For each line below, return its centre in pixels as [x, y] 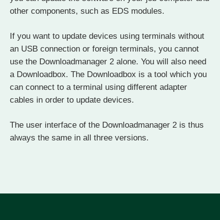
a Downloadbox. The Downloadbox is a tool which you [108, 75]
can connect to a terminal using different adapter [98, 87]
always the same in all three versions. [79, 138]
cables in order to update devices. [72, 100]
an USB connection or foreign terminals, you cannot [104, 49]
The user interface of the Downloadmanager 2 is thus [107, 125]
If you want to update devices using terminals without [107, 36]
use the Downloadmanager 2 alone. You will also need [108, 62]
